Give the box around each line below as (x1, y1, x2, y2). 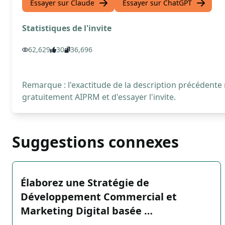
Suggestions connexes (12, 132, 179, 152)
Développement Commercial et (21, 190, 177, 203)
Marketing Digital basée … (21, 204, 153, 217)
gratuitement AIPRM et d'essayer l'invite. (22, 91, 176, 102)
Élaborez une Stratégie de (21, 176, 149, 189)
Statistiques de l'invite (22, 23, 111, 34)
